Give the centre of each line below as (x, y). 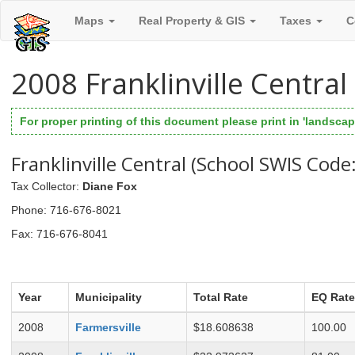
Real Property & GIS (193, 21)
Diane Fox (110, 186)
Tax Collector (44, 186)
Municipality (109, 298)
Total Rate (221, 298)
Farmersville (108, 328)
